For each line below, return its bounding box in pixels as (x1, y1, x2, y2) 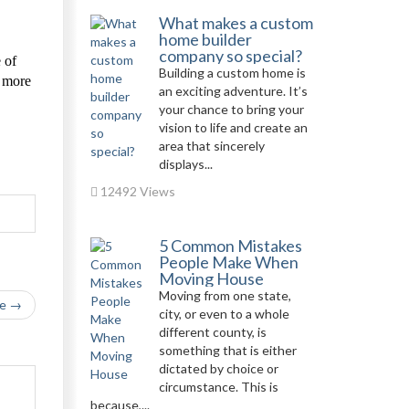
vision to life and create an (158, 120, 308, 135)
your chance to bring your (158, 101, 304, 117)
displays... (158, 156, 213, 172)
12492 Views (97, 184, 175, 199)
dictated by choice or (158, 361, 278, 376)
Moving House (158, 268, 264, 288)
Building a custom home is (158, 65, 306, 80)
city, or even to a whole (158, 306, 289, 321)
